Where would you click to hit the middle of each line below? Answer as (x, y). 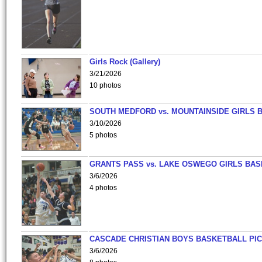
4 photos (103, 188)
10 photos (105, 85)
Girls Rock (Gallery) (125, 62)
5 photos (103, 135)
